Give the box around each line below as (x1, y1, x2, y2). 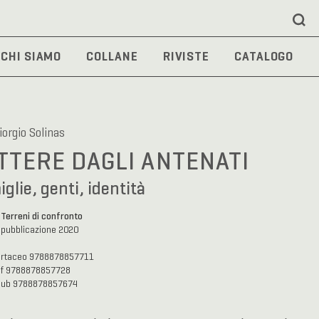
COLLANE (86, 48, 138, 64)
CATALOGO (234, 48, 294, 64)
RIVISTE (162, 48, 209, 64)
